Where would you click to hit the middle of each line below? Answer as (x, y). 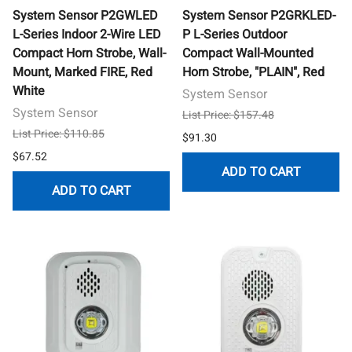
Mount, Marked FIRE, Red (82, 72)
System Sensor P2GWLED (85, 15)
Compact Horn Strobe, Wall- (89, 53)
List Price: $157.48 (228, 115)
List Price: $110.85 (59, 134)
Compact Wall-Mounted (248, 53)
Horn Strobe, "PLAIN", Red (253, 72)
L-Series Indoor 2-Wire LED (87, 34)
